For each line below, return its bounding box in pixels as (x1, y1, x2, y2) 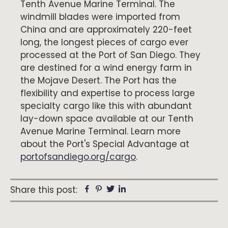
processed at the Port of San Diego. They (20, 49, 201, 61)
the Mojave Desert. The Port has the (20, 74, 177, 87)
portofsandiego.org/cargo (20, 151, 136, 163)
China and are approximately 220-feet (20, 23, 192, 36)
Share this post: (10, 184, 77, 196)
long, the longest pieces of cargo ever (20, 36, 188, 48)
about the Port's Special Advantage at (20, 138, 189, 150)
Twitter (115, 183, 138, 197)
